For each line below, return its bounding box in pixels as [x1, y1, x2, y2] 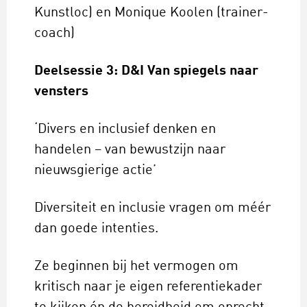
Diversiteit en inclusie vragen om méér [34, 201, 271, 216]
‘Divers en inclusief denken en [34, 123, 216, 137]
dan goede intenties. [34, 222, 158, 236]
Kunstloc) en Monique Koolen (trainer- [34, 6, 269, 21]
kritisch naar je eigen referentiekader [34, 280, 262, 295]
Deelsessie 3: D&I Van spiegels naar [34, 64, 258, 79]
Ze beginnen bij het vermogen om [34, 260, 238, 274]
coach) [34, 27, 75, 41]
